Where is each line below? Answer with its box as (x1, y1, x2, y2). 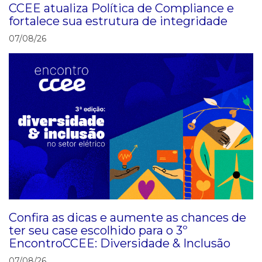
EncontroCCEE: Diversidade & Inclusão (9, 236, 230, 251)
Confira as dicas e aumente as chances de (9, 211, 246, 225)
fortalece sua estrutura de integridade (9, 14, 227, 29)
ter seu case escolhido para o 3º (9, 223, 188, 238)
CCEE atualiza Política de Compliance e (9, 1, 234, 16)
